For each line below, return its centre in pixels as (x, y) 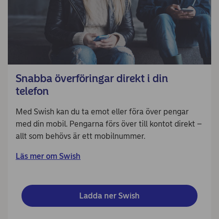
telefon (32, 91)
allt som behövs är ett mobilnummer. (80, 136)
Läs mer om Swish (48, 156)
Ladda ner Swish (109, 196)
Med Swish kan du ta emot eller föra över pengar (102, 112)
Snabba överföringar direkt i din (92, 78)
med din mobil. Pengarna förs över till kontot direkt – (109, 124)
